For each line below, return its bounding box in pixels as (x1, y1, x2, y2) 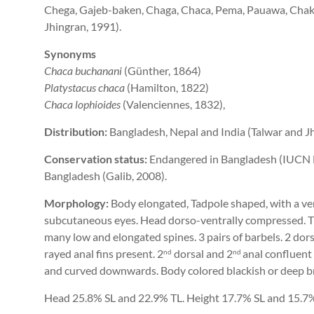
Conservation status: (44, 152, 147, 166)
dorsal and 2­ (172, 247, 233, 261)
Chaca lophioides (44, 97, 123, 111)
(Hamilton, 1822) (127, 81, 209, 95)
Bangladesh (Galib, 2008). (44, 169, 167, 183)
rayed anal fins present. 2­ (44, 247, 163, 261)
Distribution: (44, 125, 107, 139)
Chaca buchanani (44, 64, 124, 78)
